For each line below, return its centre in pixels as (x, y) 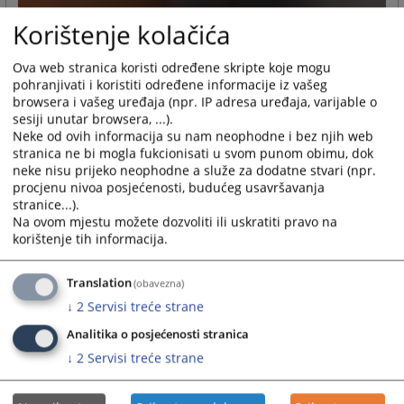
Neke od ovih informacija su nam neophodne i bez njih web (193, 136)
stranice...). (46, 205)
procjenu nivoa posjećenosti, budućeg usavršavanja (169, 188)
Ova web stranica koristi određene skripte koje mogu (172, 68)
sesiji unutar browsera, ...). (93, 119)
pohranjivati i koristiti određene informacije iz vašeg (170, 85)
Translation (99, 283)
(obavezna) (159, 283)
